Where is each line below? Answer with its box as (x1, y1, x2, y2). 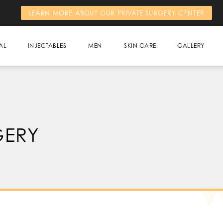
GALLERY (177, 42, 205, 49)
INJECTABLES (27, 42, 67, 49)
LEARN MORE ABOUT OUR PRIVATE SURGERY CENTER (28, 9, 205, 17)
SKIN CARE (124, 42, 156, 49)
